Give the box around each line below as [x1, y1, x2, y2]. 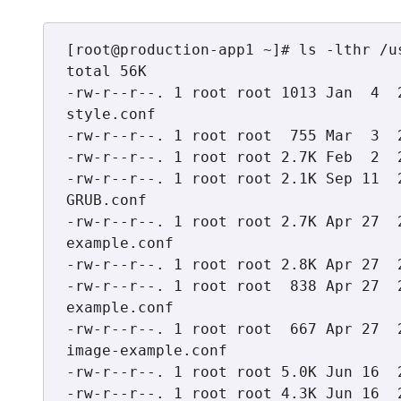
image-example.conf [66, 342, 227, 359]
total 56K [66, 63, 147, 80]
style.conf [66, 106, 156, 123]
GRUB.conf [66, 192, 147, 209]
